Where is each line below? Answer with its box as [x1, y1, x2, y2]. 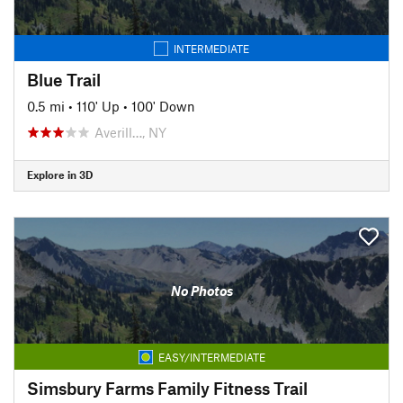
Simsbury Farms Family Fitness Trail [27, 377, 308, 399]
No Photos [170, 282, 233, 299]
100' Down [131, 97, 195, 114]
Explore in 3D [27, 168, 93, 181]
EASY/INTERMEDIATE [157, 350, 265, 363]
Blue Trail [27, 68, 101, 90]
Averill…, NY [94, 123, 166, 140]
